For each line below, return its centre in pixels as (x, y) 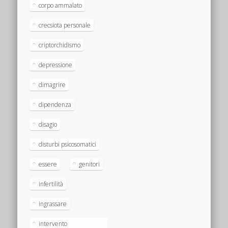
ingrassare (53, 204)
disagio (48, 124)
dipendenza (55, 104)
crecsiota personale (65, 25)
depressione (56, 65)
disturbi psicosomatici (68, 144)
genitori (90, 164)
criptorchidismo (60, 45)
